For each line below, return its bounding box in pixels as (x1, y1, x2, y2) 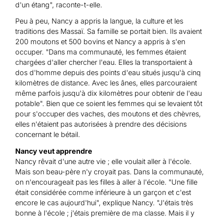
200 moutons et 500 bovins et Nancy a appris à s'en (15, 37, 186, 46)
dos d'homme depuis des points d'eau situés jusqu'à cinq (15, 68, 201, 77)
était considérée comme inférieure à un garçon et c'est (15, 188, 192, 196)
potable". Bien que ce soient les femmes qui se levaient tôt (15, 99, 203, 108)
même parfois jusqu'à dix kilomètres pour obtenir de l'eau (15, 89, 202, 98)
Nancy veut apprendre (15, 146, 93, 155)
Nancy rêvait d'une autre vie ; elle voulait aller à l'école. (15, 157, 192, 165)
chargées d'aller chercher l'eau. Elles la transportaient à (15, 58, 193, 67)
